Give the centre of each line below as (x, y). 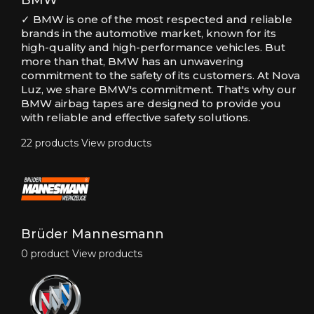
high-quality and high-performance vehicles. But (153, 48)
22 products (50, 143)
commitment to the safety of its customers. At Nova (161, 76)
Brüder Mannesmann (93, 234)
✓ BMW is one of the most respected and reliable (157, 20)
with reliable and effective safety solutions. (136, 118)
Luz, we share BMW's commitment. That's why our (159, 90)
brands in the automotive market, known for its (149, 34)
